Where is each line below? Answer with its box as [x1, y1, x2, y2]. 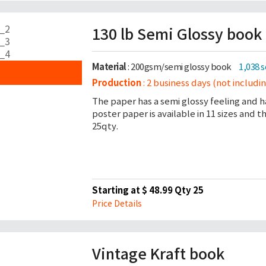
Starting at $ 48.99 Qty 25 [91, 185, 204, 196]
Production [91, 77, 141, 88]
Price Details [91, 198, 142, 209]
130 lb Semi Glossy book [91, 25, 262, 44]
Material [91, 61, 126, 72]
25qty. [91, 121, 118, 132]
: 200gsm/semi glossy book [126, 61, 233, 72]
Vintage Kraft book [91, 245, 224, 264]
